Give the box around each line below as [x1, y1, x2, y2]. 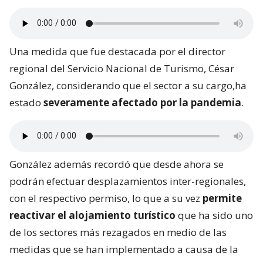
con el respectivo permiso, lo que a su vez [9, 191, 203, 205]
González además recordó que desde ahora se [9, 157, 224, 171]
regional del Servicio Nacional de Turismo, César [9, 61, 234, 75]
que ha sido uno [176, 208, 253, 222]
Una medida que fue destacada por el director [9, 44, 225, 58]
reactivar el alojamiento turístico [9, 208, 176, 222]
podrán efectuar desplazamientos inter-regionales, [9, 174, 246, 188]
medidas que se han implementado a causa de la [9, 242, 238, 256]
